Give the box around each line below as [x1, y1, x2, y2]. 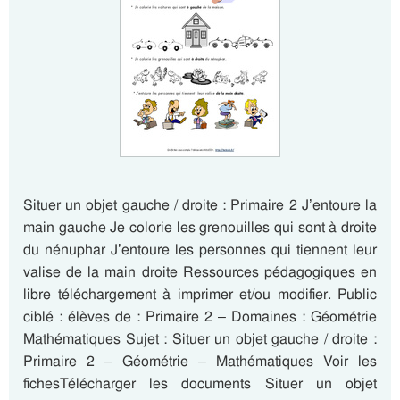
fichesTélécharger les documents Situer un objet [23, 374, 377, 393]
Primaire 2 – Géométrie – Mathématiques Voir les [23, 352, 377, 371]
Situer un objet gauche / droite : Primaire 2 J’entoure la [23, 196, 377, 214]
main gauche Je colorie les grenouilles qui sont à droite [23, 218, 377, 237]
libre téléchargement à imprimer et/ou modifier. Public [23, 285, 377, 304]
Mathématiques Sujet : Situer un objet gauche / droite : [23, 329, 377, 348]
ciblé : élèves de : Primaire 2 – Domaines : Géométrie [23, 307, 377, 326]
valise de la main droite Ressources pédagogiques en [23, 262, 377, 281]
